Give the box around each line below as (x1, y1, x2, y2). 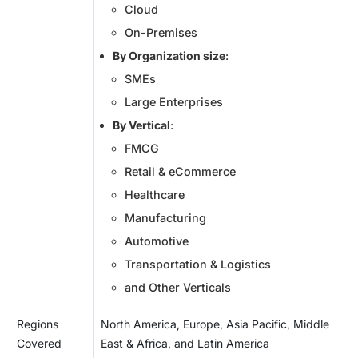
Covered (17, 336, 62, 350)
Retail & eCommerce (125, 165, 236, 178)
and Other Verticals (125, 280, 231, 294)
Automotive (125, 234, 189, 248)
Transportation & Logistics (125, 257, 271, 271)
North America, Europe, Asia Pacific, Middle (101, 317, 329, 331)
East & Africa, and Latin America (101, 336, 269, 350)
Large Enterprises (125, 95, 223, 109)
